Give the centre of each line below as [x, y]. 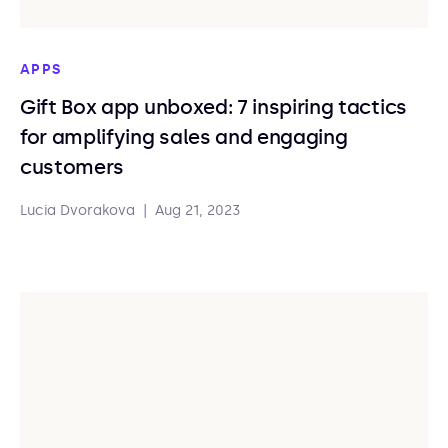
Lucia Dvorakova [77, 210]
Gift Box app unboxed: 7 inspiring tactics [213, 107]
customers [72, 167]
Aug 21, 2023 [198, 210]
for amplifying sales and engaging [184, 137]
